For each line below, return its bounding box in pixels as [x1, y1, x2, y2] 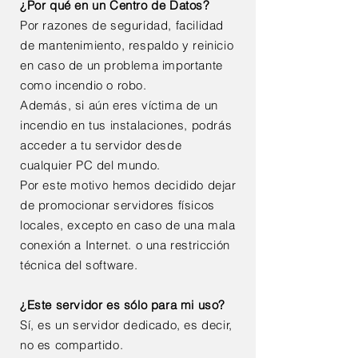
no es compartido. [20, 337, 124, 352]
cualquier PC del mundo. [20, 157, 161, 173]
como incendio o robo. [20, 78, 147, 93]
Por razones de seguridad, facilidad [20, 18, 225, 33]
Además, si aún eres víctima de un [20, 97, 218, 113]
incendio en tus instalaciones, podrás [20, 117, 233, 133]
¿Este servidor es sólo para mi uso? [20, 297, 225, 312]
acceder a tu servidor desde [20, 137, 182, 153]
